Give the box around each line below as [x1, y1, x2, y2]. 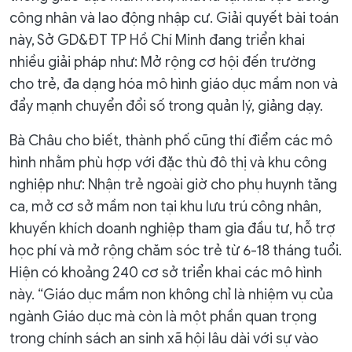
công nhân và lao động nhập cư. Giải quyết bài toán [9, 9, 339, 27]
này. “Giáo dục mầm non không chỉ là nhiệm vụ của [9, 286, 333, 304]
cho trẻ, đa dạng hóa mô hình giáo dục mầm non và [9, 75, 338, 93]
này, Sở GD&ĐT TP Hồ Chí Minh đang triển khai [9, 31, 305, 49]
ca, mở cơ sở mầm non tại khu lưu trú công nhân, [9, 198, 321, 216]
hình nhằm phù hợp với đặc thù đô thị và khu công [9, 154, 327, 172]
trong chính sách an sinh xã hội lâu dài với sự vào [9, 330, 318, 348]
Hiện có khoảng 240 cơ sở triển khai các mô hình [9, 264, 322, 282]
